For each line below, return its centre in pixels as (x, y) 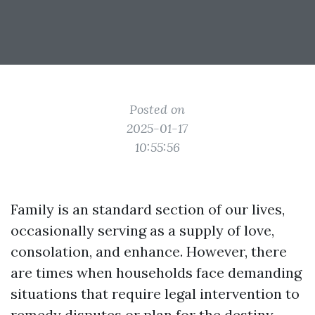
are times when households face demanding (156, 272)
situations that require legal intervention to (155, 294)
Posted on (157, 109)
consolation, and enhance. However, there (149, 251)
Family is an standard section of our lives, (148, 209)
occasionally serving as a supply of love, (142, 230)
